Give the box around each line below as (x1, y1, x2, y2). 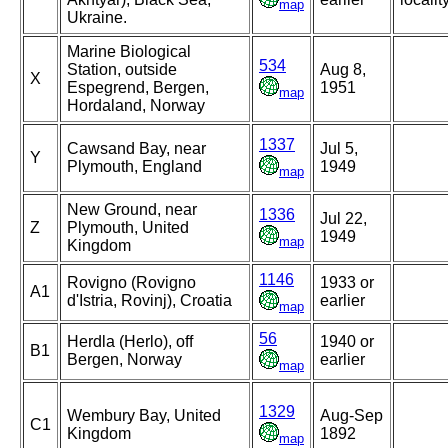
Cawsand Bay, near (67, 140, 206, 158)
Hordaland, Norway (67, 97, 205, 115)
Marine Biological (67, 43, 191, 61)
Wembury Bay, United (67, 407, 221, 425)
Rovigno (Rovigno (67, 274, 196, 292)
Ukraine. (67, 9, 127, 27)
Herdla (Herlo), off (67, 333, 193, 351)
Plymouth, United (67, 219, 189, 237)
